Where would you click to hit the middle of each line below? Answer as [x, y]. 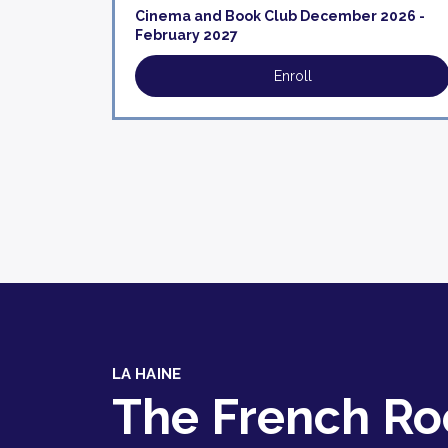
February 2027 [186, 35]
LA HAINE [146, 374]
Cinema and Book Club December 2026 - [280, 16]
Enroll [292, 76]
